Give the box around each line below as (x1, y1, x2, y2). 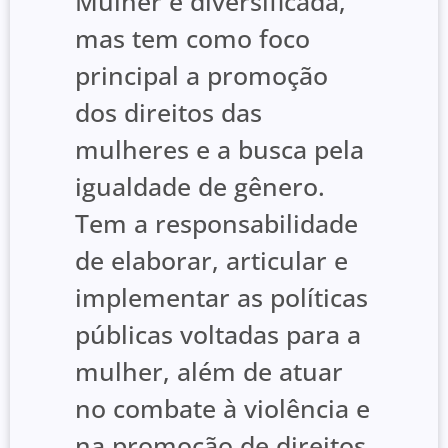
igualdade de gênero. (75, 168, 325, 203)
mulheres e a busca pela (75, 131, 364, 166)
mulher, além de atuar (75, 353, 343, 388)
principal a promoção (75, 57, 328, 92)
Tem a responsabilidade (75, 205, 358, 240)
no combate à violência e (75, 390, 370, 425)
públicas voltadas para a (75, 316, 361, 351)
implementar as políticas (75, 279, 368, 314)
